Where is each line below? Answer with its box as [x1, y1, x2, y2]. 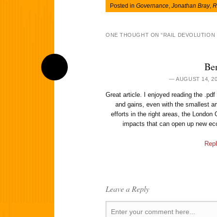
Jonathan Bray [171, 2, 210, 10]
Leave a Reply [106, 184, 149, 194]
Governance [136, 2, 169, 10]
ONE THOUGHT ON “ [106, 32, 163, 38]
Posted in [110, 2, 136, 10]
